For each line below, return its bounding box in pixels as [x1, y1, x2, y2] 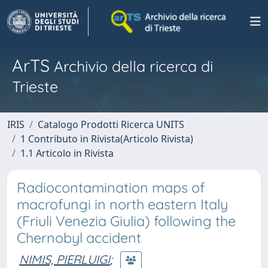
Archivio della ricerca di [50, 57, 213, 75]
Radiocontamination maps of [17, 179, 205, 196]
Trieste [12, 77, 58, 96]
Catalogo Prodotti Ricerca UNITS [38, 118, 184, 131]
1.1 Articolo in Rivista [20, 147, 114, 160]
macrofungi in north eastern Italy [17, 196, 228, 213]
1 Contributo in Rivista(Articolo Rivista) [20, 132, 193, 145]
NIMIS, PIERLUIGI [19, 251, 110, 267]
